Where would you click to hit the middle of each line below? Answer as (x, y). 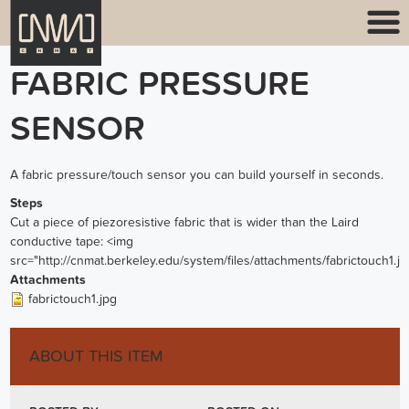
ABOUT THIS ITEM (96, 356)
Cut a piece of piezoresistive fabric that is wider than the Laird (184, 222)
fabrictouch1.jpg (72, 299)
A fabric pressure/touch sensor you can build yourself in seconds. (196, 175)
